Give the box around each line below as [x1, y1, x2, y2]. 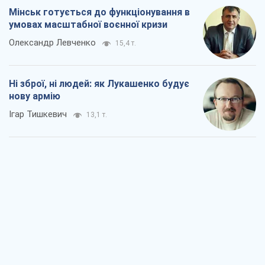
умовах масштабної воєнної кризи [9, 19, 167, 31]
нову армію [9, 91, 60, 102]
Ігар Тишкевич [9, 109, 67, 120]
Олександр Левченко [9, 37, 96, 49]
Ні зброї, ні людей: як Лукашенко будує [9, 78, 189, 90]
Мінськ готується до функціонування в [9, 7, 190, 18]
